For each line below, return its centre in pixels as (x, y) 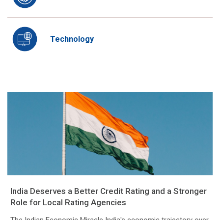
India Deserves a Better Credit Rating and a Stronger (109, 191)
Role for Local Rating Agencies (68, 203)
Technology (72, 39)
